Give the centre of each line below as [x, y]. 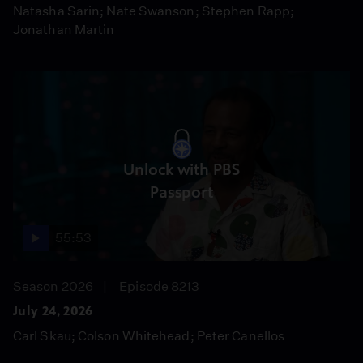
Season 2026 [53, 286]
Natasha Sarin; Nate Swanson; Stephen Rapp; [154, 11]
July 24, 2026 [53, 311]
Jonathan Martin [64, 30]
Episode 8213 [160, 286]
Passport [181, 192]
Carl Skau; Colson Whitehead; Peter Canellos [149, 336]
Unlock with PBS [181, 169]
